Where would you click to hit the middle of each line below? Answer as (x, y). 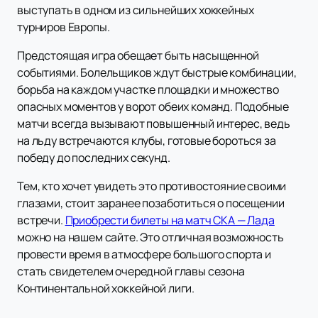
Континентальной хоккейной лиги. (106, 289)
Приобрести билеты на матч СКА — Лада (170, 220)
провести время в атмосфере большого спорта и (144, 254)
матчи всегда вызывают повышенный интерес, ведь (154, 124)
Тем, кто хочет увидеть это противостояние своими (152, 186)
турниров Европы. (64, 27)
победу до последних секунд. (94, 158)
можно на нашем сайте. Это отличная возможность (150, 237)
